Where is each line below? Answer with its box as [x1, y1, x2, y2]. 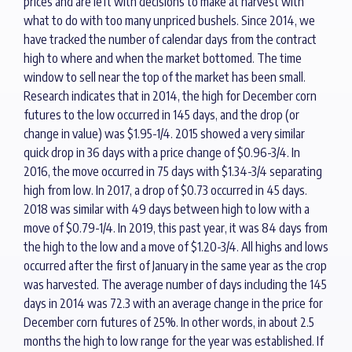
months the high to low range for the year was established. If [24, 333, 324, 350]
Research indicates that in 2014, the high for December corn [24, 88, 317, 104]
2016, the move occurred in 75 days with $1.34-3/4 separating [24, 163, 322, 180]
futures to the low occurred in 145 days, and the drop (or [24, 107, 299, 123]
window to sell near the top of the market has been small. [24, 69, 306, 86]
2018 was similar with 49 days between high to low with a [24, 201, 310, 218]
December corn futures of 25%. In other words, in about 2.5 [24, 314, 314, 331]
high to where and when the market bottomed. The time [24, 50, 302, 67]
